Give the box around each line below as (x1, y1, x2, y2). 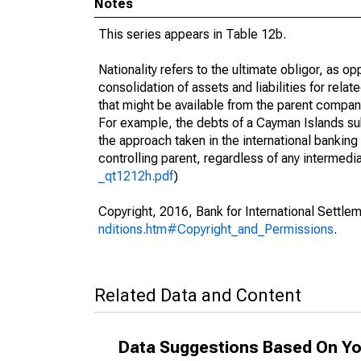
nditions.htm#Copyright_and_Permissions (98, 222, 334, 237)
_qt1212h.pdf (98, 168, 174, 184)
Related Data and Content (94, 285, 301, 305)
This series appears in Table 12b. (98, 27, 286, 42)
